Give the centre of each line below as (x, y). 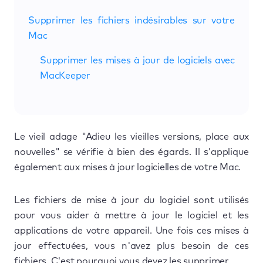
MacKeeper (65, 75)
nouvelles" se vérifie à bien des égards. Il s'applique (131, 152)
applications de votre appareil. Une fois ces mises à (131, 230)
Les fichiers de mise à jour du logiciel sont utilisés (131, 200)
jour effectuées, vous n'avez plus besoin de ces (131, 246)
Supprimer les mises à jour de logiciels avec (137, 60)
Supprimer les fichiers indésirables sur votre (131, 20)
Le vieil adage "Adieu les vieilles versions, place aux (131, 136)
